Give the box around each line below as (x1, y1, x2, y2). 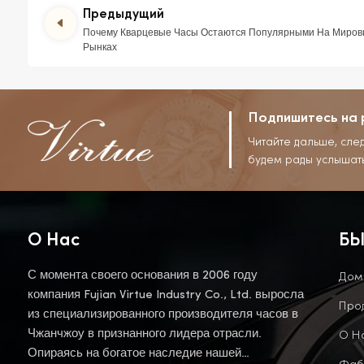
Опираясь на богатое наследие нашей (27, 347, 241, 360)
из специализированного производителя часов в (27, 308, 298, 321)
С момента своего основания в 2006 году (27, 269, 258, 282)
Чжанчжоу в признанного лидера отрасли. (27, 327, 262, 340)
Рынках (83, 42, 118, 53)
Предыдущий (83, 8, 165, 21)
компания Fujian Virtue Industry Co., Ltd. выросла (27, 288, 304, 301)
